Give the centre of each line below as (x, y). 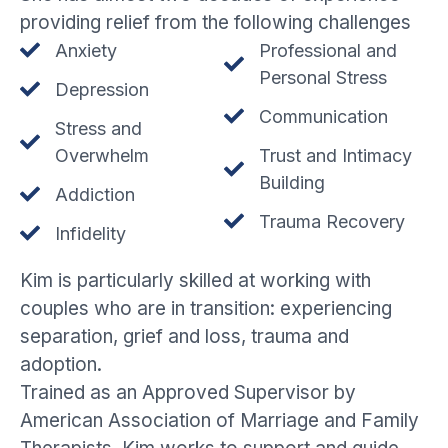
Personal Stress (323, 77)
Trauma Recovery (332, 221)
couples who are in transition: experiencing (206, 308)
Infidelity (90, 233)
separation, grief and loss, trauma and (184, 336)
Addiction (95, 194)
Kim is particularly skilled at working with (195, 280)
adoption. (63, 364)
